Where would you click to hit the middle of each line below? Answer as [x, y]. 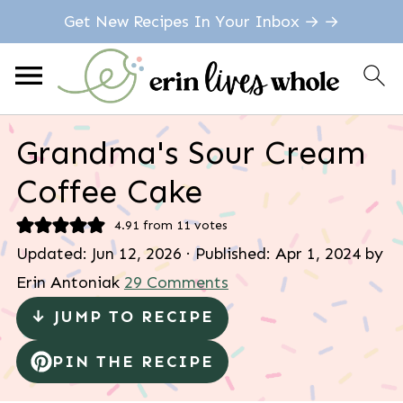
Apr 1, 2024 [318, 254]
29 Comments [176, 282]
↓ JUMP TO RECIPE [122, 317]
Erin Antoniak [67, 282]
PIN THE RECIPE [133, 362]
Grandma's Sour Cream [190, 152]
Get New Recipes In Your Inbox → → [201, 22]
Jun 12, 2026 [136, 254]
